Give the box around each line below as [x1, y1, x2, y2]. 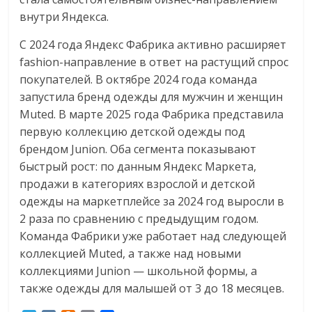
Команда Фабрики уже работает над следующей [19, 228, 287, 244]
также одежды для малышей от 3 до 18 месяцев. [19, 281, 285, 296]
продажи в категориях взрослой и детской [19, 176, 256, 192]
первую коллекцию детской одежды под [19, 124, 246, 139]
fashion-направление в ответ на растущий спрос [19, 54, 289, 70]
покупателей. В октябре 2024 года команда [19, 72, 258, 87]
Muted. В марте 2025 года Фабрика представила [19, 107, 284, 122]
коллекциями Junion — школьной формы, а [19, 263, 258, 279]
